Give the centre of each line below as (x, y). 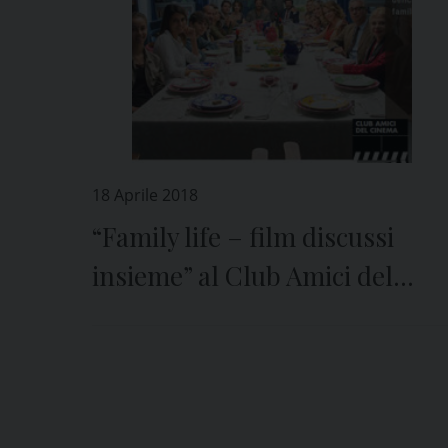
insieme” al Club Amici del (242, 275)
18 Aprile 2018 (145, 195)
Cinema (137, 314)
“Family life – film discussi (243, 236)
